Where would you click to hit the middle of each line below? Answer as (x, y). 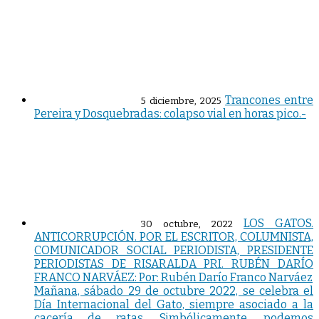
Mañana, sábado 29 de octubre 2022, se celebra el (174, 291)
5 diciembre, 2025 (181, 101)
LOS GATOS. (278, 224)
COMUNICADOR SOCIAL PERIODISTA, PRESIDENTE (174, 251)
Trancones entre (269, 100)
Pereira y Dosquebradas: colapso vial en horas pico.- (170, 114)
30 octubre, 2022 (187, 225)
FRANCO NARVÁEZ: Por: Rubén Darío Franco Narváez (173, 278)
